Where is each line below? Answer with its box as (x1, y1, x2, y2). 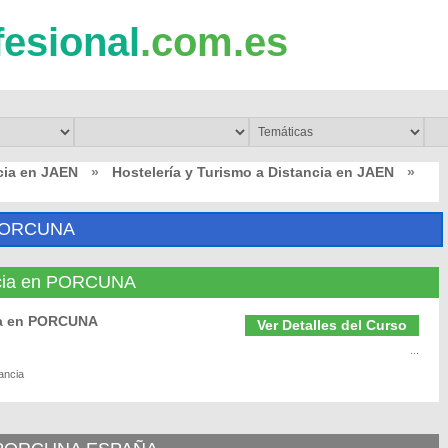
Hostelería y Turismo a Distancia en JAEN (112, 164, 394, 180)
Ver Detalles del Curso (257, 317, 407, 333)
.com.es (140, 20, 288, 64)
